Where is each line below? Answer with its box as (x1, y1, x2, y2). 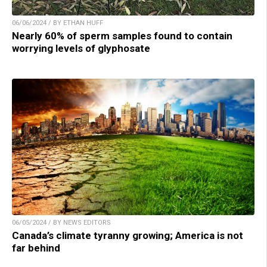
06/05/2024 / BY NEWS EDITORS (12, 219, 111, 227)
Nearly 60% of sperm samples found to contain (12, 30, 232, 42)
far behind (12, 242, 60, 254)
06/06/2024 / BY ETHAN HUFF (12, 19, 103, 27)
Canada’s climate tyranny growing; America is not (12, 229, 243, 242)
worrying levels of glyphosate (12, 42, 150, 55)
